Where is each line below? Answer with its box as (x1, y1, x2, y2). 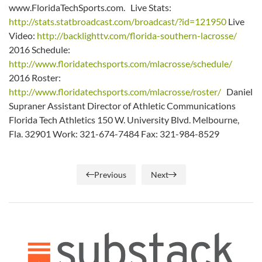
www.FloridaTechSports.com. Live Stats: (9, 1, 171, 13)
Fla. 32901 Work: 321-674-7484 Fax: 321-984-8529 (9, 127, 226, 139)
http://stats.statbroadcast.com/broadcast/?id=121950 (9, 15, 226, 27)
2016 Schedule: (9, 43, 70, 55)
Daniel (221, 85, 253, 97)
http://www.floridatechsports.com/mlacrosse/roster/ (9, 85, 221, 97)
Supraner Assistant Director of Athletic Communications (9, 99, 236, 111)
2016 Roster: (9, 71, 61, 83)
